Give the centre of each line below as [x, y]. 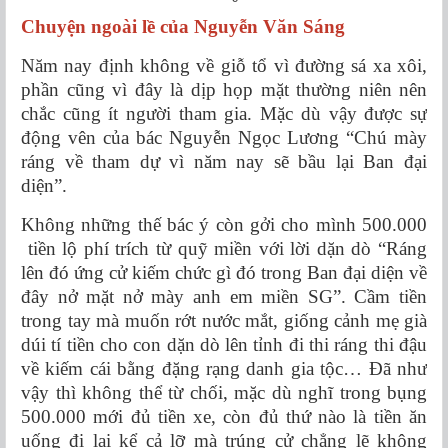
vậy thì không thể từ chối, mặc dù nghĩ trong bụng [224, 393]
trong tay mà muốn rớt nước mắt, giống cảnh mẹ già [224, 321]
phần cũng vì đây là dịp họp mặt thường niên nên [224, 90]
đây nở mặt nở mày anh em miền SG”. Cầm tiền [224, 297]
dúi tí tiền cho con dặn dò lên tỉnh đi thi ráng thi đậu [224, 345]
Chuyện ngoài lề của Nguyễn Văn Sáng [183, 27]
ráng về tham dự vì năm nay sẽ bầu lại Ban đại [224, 162]
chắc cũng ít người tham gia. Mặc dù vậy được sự [224, 114]
